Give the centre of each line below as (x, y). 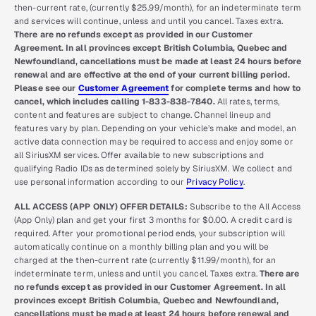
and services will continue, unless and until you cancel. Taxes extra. (148, 22)
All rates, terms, (247, 102)
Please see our (46, 89)
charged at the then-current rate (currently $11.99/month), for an (145, 261)
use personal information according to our (101, 182)
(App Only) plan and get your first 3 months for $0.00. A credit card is (153, 220)
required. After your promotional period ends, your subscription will (150, 234)
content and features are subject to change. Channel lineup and (143, 115)
